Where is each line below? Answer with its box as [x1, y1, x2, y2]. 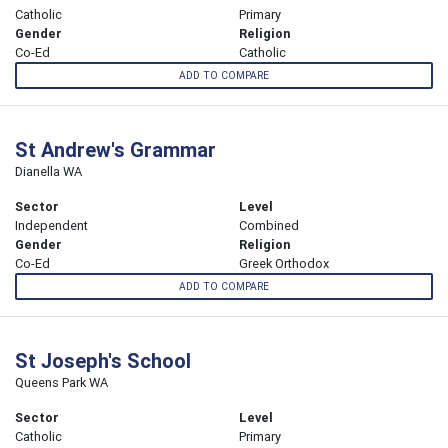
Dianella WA [15, 163, 82, 181]
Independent [15, 217, 88, 235]
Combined [239, 217, 299, 235]
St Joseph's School [15, 348, 191, 374]
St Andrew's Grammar [15, 137, 216, 163]
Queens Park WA [15, 374, 108, 392]
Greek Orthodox [239, 255, 329, 273]
